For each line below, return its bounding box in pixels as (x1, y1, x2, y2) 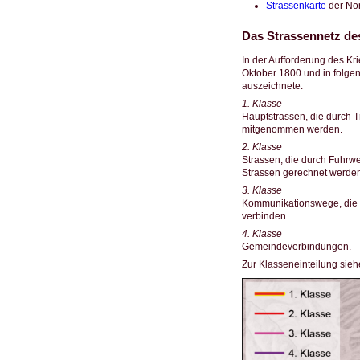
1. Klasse (241, 98, 282, 110)
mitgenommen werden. (241, 124, 342, 136)
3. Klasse (241, 185, 282, 197)
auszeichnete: (241, 80, 303, 92)
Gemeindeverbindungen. (241, 241, 351, 253)
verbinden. (241, 211, 288, 223)
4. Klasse (241, 228, 282, 240)
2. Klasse (241, 141, 282, 153)
